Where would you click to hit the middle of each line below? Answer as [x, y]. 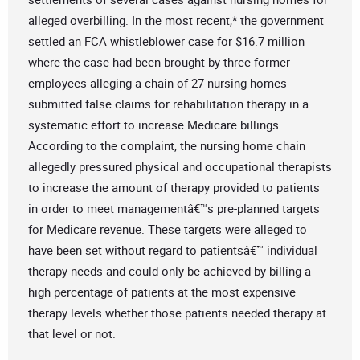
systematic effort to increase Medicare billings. [155, 125]
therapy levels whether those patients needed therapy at [177, 313]
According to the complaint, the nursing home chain [167, 146]
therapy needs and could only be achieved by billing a [170, 271]
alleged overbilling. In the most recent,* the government [176, 20]
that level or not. [72, 334]
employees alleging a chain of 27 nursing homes [157, 83]
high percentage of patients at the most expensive [162, 292]
